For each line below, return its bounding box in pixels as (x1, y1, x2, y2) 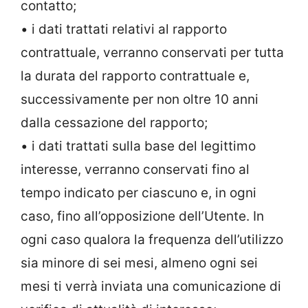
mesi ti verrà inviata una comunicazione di (21, 278, 281, 294)
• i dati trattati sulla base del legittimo (21, 137, 256, 154)
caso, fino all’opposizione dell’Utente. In (21, 208, 264, 224)
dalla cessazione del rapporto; (21, 114, 208, 131)
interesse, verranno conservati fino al (21, 161, 250, 177)
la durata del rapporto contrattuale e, (21, 67, 250, 84)
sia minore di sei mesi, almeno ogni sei (21, 254, 258, 271)
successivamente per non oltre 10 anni (21, 91, 258, 107)
